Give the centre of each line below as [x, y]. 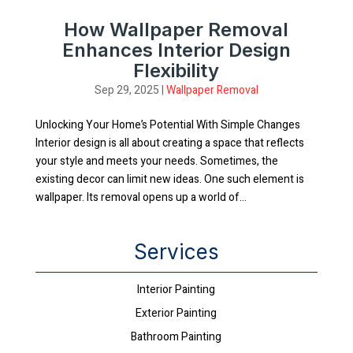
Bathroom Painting [176, 337]
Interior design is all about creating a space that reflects [169, 143]
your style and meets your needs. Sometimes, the [156, 161]
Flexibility [176, 71]
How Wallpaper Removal [176, 30]
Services [176, 252]
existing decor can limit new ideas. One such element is [169, 179]
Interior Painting [176, 290]
